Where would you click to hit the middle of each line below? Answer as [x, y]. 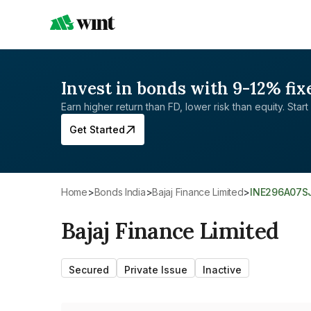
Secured [89, 270]
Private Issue [156, 270]
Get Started [97, 129]
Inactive [222, 270]
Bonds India [123, 192]
